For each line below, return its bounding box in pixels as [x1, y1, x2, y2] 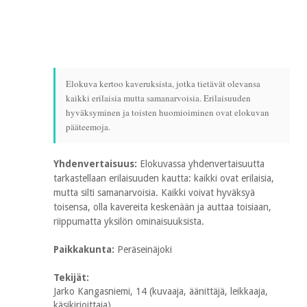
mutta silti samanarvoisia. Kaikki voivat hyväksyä [53, 187, 255, 198]
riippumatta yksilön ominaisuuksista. [53, 216, 204, 227]
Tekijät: [53, 272, 89, 283]
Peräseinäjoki [117, 244, 172, 255]
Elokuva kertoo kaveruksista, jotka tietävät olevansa [66, 77, 260, 90]
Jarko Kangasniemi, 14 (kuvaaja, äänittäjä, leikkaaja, [53, 286, 268, 297]
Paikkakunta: [53, 244, 117, 255]
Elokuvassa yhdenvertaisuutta [140, 158, 265, 169]
